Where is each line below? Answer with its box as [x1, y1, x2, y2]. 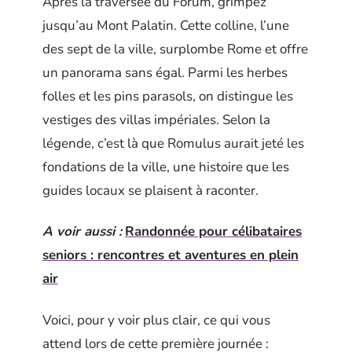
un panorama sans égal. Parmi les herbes [42, 63, 288, 82]
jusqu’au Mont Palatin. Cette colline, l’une [42, 16, 289, 35]
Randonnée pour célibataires [125, 222, 302, 240]
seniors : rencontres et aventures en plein [42, 246, 299, 264]
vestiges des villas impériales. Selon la [42, 110, 270, 129]
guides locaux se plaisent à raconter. [42, 181, 258, 200]
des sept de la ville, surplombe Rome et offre [42, 39, 308, 58]
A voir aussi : [42, 222, 122, 240]
